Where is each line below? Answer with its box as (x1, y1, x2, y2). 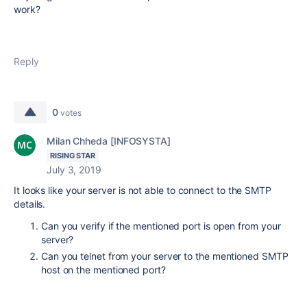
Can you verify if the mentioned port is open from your (41, 220, 281, 232)
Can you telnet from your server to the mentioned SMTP (41, 250, 288, 262)
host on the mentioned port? (41, 264, 166, 275)
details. (14, 198, 46, 210)
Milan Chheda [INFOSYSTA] (47, 135, 171, 147)
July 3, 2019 (47, 164, 101, 175)
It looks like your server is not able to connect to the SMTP (14, 184, 271, 196)
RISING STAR (50, 151, 96, 160)
